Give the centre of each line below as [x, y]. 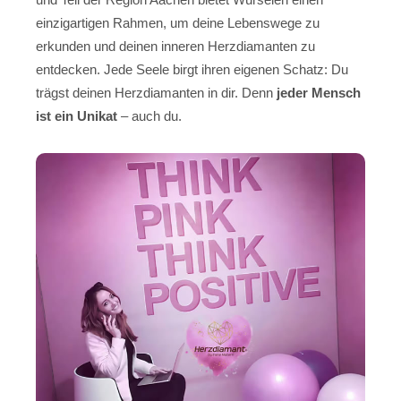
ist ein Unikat [77, 115]
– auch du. [149, 115]
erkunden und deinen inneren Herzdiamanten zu [175, 46]
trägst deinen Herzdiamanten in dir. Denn [156, 92]
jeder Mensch [319, 92]
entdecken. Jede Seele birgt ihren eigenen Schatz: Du [192, 69]
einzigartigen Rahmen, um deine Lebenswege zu [178, 22]
